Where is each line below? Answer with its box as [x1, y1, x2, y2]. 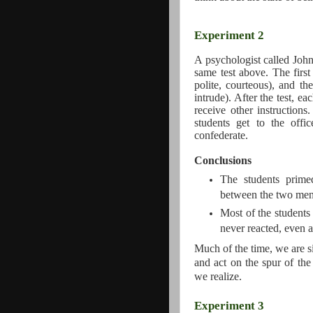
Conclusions [194, 154, 252, 167]
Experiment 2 [194, 29, 264, 43]
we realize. [194, 270, 242, 282]
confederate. [194, 129, 248, 142]
